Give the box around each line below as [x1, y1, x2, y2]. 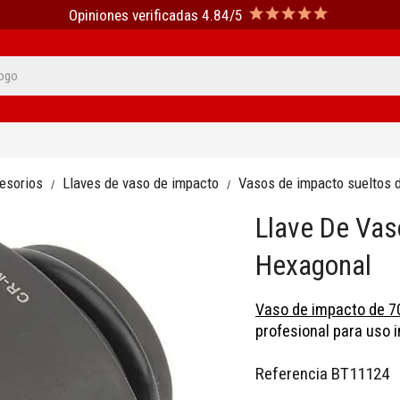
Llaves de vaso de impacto [62, 174, 219, 193]
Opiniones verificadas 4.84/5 [68, 5, 243, 24]
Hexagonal [255, 249, 371, 283]
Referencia [255, 363, 328, 385]
